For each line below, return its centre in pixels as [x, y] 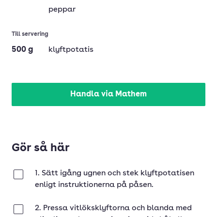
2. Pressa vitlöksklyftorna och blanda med [113, 208]
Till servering [30, 34]
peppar [62, 10]
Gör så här [41, 148]
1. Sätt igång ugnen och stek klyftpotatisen [115, 173]
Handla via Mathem [108, 94]
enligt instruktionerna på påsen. [94, 185]
